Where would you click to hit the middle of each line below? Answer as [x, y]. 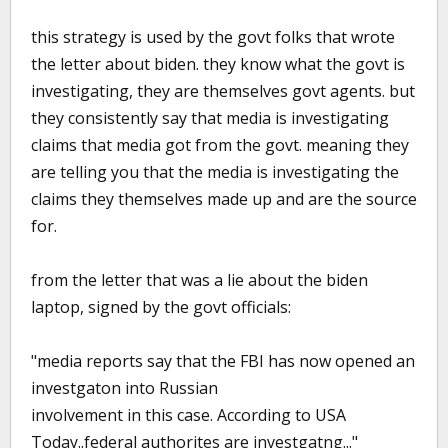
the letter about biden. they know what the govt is [218, 64]
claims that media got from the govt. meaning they [220, 145]
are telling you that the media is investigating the [215, 172]
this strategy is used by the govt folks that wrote [213, 37]
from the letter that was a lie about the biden [199, 280]
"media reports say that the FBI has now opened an [223, 361]
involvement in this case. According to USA [188, 415]
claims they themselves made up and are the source [224, 199]
